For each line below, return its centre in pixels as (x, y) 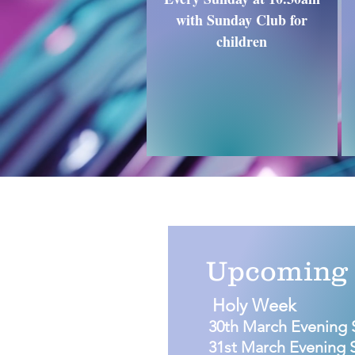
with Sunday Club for (242, 20)
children (242, 41)
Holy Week (254, 305)
